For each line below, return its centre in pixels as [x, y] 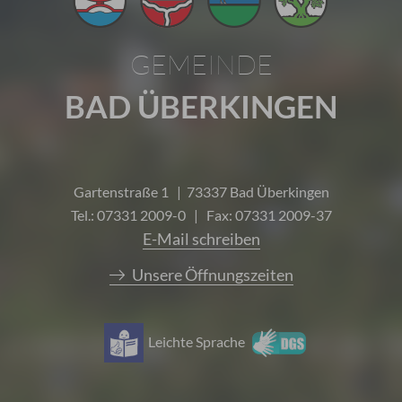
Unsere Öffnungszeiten [212, 275]
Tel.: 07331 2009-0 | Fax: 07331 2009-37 [201, 215]
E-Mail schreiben [201, 239]
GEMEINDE [201, 65]
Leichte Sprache [196, 342]
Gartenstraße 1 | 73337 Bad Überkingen [201, 192]
